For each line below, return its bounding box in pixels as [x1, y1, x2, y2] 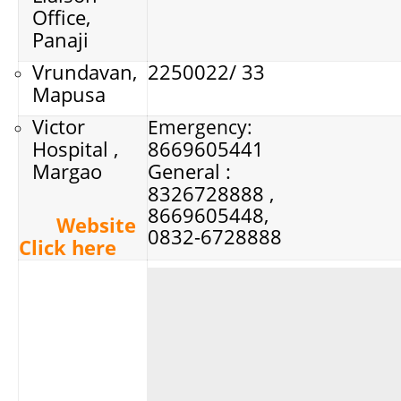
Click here [19, 233, 116, 260]
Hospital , [32, 134, 118, 162]
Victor [32, 112, 85, 140]
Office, [32, 3, 90, 30]
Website [56, 210, 136, 238]
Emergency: [148, 114, 257, 140]
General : [148, 157, 231, 184]
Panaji [32, 25, 89, 53]
